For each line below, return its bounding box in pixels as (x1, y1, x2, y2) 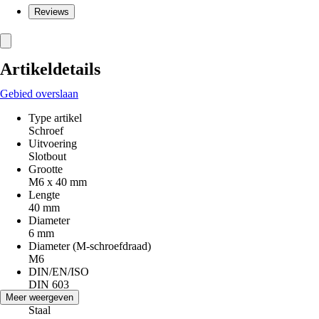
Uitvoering (28, 137, 77, 150)
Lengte (28, 189, 60, 201)
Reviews (34, 6, 69, 17)
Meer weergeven (6, 292, 73, 303)
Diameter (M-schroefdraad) (28, 240, 151, 252)
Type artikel (28, 112, 82, 124)
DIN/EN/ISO (28, 266, 89, 278)
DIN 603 (28, 278, 69, 291)
